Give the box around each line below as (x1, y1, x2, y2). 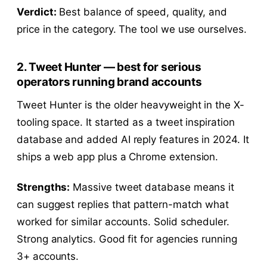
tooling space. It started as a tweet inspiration (17, 116, 235, 128)
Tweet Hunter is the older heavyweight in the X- (17, 98, 244, 111)
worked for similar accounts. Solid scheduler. (17, 215, 229, 228)
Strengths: (17, 181, 70, 193)
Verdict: (17, 5, 57, 18)
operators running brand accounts (17, 74, 202, 89)
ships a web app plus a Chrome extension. (17, 150, 219, 163)
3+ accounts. (17, 250, 79, 262)
